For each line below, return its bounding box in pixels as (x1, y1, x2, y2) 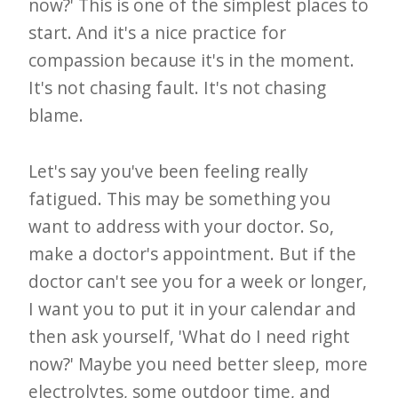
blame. (28, 102, 84, 127)
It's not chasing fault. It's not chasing (28, 75, 327, 99)
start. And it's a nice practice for (28, 20, 287, 44)
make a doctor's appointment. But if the (28, 241, 357, 266)
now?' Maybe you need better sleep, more (28, 351, 369, 376)
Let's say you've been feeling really (28, 158, 309, 183)
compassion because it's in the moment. (28, 47, 355, 72)
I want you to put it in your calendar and (28, 296, 357, 321)
